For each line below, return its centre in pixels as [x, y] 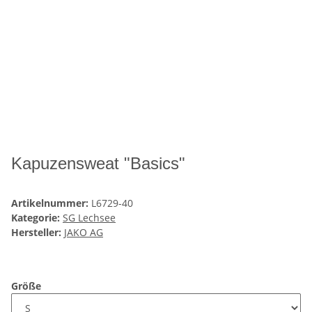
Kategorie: [37, 218]
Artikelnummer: [51, 203]
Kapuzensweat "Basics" [98, 164]
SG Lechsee [89, 218]
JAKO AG [84, 233]
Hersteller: [36, 233]
